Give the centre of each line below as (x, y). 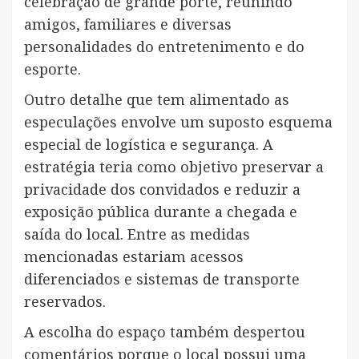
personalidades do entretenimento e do (164, 46)
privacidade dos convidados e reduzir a (162, 189)
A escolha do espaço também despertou (165, 331)
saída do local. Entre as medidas (137, 234)
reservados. (65, 301)
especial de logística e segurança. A (149, 144)
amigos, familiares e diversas (128, 24)
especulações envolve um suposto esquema (178, 121)
